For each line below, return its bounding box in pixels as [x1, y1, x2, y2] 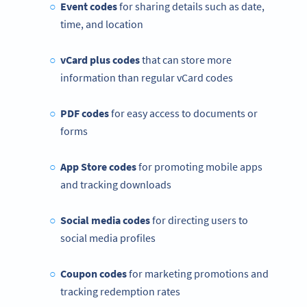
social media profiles [60, 230, 156, 245]
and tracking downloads [60, 177, 171, 191]
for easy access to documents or [108, 106, 258, 120]
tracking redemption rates [60, 284, 180, 298]
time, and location [60, 16, 143, 31]
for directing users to [151, 212, 248, 227]
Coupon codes [60, 266, 129, 280]
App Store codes [60, 159, 136, 173]
